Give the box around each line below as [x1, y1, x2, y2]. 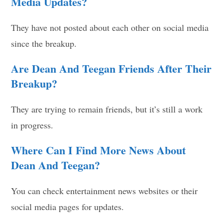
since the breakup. [11, 37, 77, 49]
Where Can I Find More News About [11, 141, 186, 158]
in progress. [11, 118, 54, 131]
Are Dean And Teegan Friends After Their [11, 60, 212, 77]
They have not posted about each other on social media [11, 21, 209, 33]
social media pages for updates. [11, 200, 124, 213]
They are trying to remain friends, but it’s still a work [11, 103, 203, 115]
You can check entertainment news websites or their [11, 184, 198, 197]
